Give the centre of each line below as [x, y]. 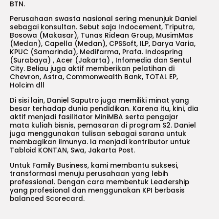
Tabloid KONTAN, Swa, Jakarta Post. [72, 151]
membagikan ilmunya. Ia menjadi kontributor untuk [100, 142]
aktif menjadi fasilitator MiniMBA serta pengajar [94, 117]
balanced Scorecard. [47, 198]
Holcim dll [27, 86]
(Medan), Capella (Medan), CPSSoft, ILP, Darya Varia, [103, 44]
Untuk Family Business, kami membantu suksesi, [94, 165]
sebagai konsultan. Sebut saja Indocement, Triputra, [102, 27]
